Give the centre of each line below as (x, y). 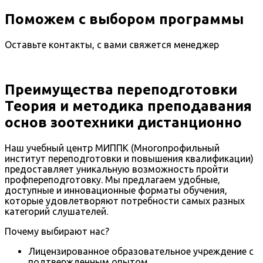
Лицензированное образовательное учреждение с (141, 251)
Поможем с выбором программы (124, 19)
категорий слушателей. (56, 211)
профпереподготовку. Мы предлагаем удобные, (112, 179)
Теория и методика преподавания (128, 106)
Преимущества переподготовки (121, 89)
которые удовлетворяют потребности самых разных (125, 200)
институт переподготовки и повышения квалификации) (129, 158)
